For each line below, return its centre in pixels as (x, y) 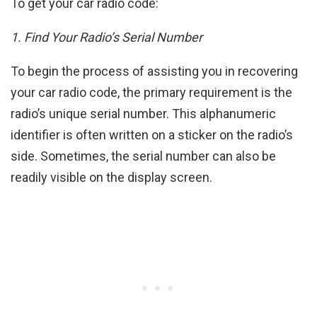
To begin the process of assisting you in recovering (154, 71)
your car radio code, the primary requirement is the (151, 92)
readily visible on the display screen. (111, 177)
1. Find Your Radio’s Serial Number (106, 37)
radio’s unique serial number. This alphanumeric (143, 113)
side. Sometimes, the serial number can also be (143, 156)
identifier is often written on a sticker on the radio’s (152, 134)
